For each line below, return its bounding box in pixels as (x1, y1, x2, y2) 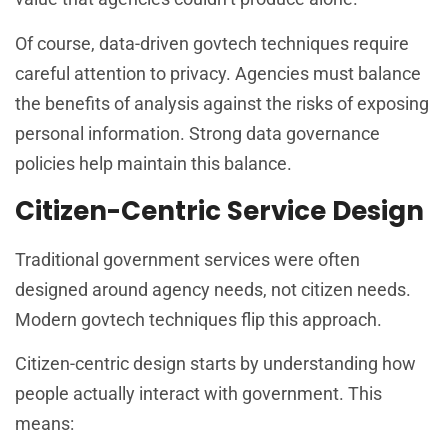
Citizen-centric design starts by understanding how (15, 353, 416, 375)
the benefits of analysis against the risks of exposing (15, 92, 429, 114)
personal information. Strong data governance (15, 122, 380, 144)
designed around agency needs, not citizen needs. (15, 279, 411, 301)
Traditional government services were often (15, 249, 360, 271)
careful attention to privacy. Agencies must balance (15, 62, 421, 84)
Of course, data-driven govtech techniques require (15, 32, 409, 54)
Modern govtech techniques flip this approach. (15, 309, 382, 331)
